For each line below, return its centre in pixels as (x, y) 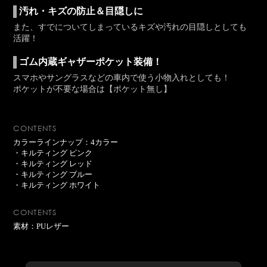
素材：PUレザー (41, 226)
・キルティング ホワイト (57, 185)
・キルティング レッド (53, 164)
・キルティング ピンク (53, 153)
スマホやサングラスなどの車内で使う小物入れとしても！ (122, 77)
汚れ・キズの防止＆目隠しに (81, 11)
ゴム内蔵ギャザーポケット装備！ (91, 62)
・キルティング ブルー (53, 174)
